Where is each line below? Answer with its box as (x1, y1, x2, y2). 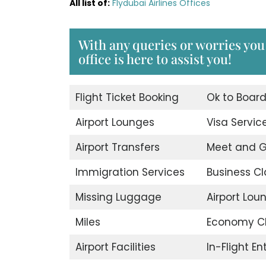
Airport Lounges (75, 115, 154, 130)
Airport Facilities (75, 240, 156, 255)
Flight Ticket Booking (75, 90, 179, 105)
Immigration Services (75, 165, 185, 180)
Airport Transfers (75, 140, 160, 155)
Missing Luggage (75, 190, 161, 205)
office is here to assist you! (78, 50, 232, 68)
